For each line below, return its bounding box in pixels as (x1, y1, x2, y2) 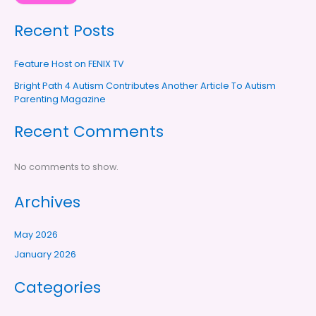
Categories (13, 276, 101, 299)
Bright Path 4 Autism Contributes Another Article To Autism (13, 79, 276, 92)
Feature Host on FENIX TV (13, 57, 124, 70)
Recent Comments (13, 121, 164, 143)
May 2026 (13, 228, 58, 241)
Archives (13, 190, 80, 213)
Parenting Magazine (13, 92, 106, 105)
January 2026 (13, 248, 76, 261)
